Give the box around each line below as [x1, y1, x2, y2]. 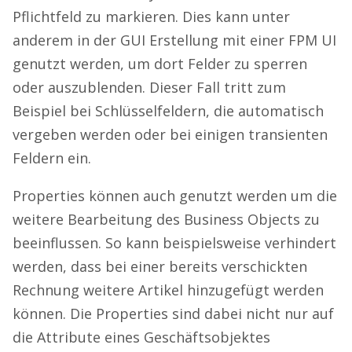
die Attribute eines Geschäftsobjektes [13, 328, 270, 347]
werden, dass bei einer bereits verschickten [13, 257, 307, 277]
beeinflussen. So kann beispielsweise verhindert [13, 233, 336, 253]
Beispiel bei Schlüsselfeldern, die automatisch [13, 101, 324, 121]
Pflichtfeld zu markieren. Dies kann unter [13, 7, 290, 27]
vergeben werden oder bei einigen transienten [13, 125, 328, 145]
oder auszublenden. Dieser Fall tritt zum [13, 78, 286, 97]
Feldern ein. [13, 148, 91, 168]
